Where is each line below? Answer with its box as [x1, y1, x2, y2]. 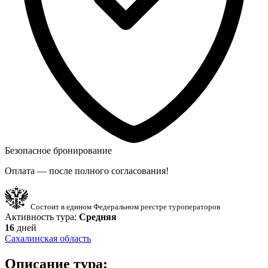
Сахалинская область [5, 233, 91, 243]
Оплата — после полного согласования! [5, 165, 169, 176]
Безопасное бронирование [5, 145, 112, 156]
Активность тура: [5, 211, 77, 222]
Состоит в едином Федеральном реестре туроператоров [31, 202, 220, 211]
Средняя [79, 211, 117, 222]
